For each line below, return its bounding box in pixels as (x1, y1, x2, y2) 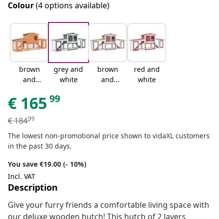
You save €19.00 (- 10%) (8, 159, 87, 169)
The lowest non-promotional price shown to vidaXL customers (8, 131, 210, 141)
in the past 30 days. (8, 141, 72, 151)
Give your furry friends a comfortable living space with (8, 199, 209, 211)
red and (133, 65, 160, 74)
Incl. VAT (8, 172, 35, 181)
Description (8, 181, 58, 194)
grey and (54, 65, 83, 74)
